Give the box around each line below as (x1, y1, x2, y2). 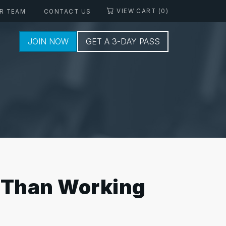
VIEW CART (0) (117, 8, 168, 15)
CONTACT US (44, 8, 91, 15)
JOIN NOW (28, 36, 69, 46)
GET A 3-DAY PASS (86, 36, 160, 46)
